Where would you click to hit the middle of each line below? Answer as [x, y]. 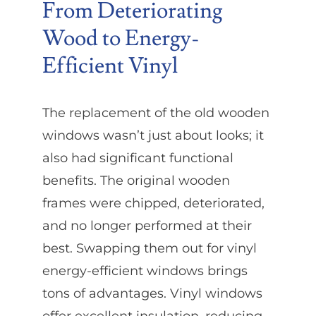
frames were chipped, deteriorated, [153, 203]
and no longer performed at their [147, 225]
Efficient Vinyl [110, 66]
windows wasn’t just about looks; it [153, 135]
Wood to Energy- [121, 39]
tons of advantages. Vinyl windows [152, 293]
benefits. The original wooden [136, 180]
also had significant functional [138, 158]
